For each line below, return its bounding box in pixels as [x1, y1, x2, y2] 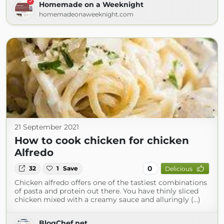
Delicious [164, 164, 192, 172]
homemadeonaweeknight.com [39, 10, 133, 18]
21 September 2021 [14, 122, 79, 132]
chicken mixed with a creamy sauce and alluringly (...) [14, 195, 200, 204]
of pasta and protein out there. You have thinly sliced [14, 186, 198, 196]
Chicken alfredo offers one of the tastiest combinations [14, 178, 207, 187]
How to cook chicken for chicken [14, 134, 189, 147]
